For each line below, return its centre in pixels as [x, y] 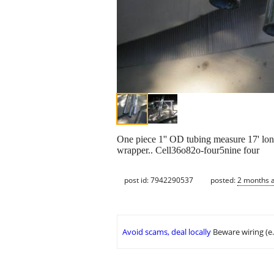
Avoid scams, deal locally [167, 232]
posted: [224, 180]
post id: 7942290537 [159, 180]
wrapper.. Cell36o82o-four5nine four [188, 150]
